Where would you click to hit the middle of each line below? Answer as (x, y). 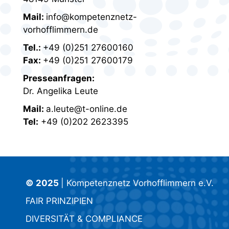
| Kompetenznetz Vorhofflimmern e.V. (137, 183)
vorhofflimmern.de (61, 30)
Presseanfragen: (59, 78)
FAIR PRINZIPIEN (59, 201)
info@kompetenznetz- (91, 17)
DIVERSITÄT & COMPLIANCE (84, 219)
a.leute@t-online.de (87, 109)
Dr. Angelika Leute (61, 91)
